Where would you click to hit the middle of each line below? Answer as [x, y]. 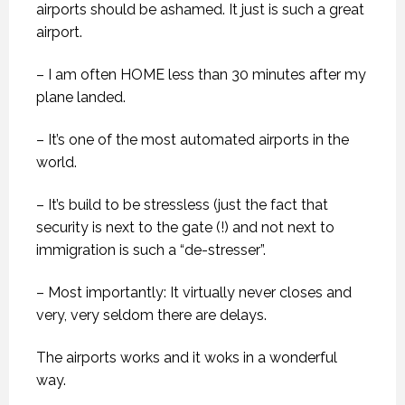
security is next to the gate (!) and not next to [185, 227]
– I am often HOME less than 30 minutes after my [201, 74]
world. [57, 162]
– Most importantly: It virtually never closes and [194, 292]
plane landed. [81, 97]
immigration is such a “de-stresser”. [151, 250]
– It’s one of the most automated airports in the [193, 139]
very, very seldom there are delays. [151, 315]
